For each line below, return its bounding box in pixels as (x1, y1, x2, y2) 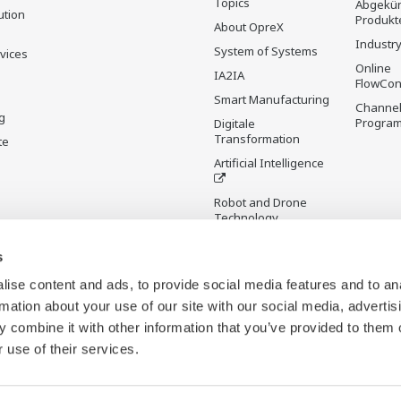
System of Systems (214, 43, 318, 59)
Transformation (214, 131, 300, 147)
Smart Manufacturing (214, 91, 329, 107)
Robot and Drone (214, 194, 307, 210)
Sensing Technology (214, 234, 326, 250)
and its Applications (214, 249, 320, 265)
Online (354, 60, 391, 76)
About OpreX (214, 19, 284, 35)
